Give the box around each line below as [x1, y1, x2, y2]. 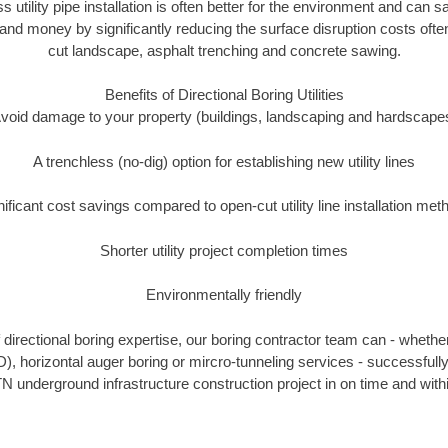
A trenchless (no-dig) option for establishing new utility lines [33, 152, 415, 170]
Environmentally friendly [146, 286, 302, 304]
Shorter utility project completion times [100, 241, 348, 259]
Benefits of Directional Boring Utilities [104, 86, 344, 104]
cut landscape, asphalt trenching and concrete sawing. [47, 41, 401, 59]
